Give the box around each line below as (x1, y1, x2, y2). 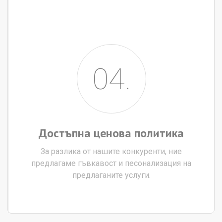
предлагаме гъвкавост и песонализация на (31, 158, 191, 168)
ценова (94, 125, 131, 141)
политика (134, 125, 184, 141)
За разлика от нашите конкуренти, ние (41, 146, 182, 156)
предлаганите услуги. (72, 170, 151, 180)
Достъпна (39, 125, 91, 141)
